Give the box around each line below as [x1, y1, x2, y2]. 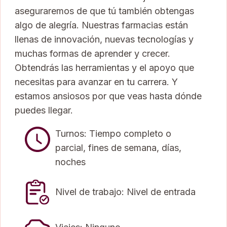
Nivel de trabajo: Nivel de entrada [55, 186, 196, 197]
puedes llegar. [15, 104, 73, 116]
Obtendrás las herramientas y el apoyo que [15, 62, 194, 73]
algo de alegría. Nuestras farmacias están [15, 19, 188, 30]
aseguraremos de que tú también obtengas [15, 5, 194, 16]
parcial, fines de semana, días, [55, 142, 181, 153]
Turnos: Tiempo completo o [55, 128, 171, 139]
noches [55, 156, 86, 167]
